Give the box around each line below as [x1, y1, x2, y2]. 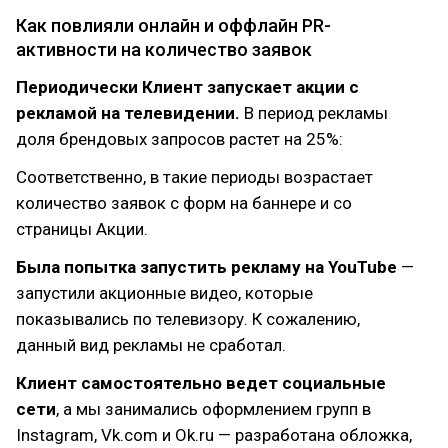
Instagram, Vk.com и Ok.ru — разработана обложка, [16, 425, 412, 445]
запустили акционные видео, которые [16, 283, 313, 303]
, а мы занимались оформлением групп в [56, 399, 371, 419]
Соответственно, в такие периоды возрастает [16, 167, 373, 187]
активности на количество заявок [16, 39, 312, 60]
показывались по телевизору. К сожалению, [16, 309, 360, 329]
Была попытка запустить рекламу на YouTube [16, 257, 397, 277]
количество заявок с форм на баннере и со [16, 193, 352, 213]
